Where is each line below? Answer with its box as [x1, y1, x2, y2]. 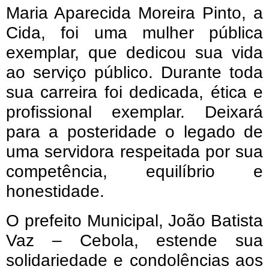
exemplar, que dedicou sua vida [6, 43, 263, 62]
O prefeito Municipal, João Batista [6, 211, 263, 231]
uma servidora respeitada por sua [6, 142, 263, 162]
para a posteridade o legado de [6, 122, 263, 142]
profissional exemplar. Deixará [6, 103, 263, 122]
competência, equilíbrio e [6, 162, 263, 181]
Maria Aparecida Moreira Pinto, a [6, 4, 263, 23]
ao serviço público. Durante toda [6, 63, 263, 82]
